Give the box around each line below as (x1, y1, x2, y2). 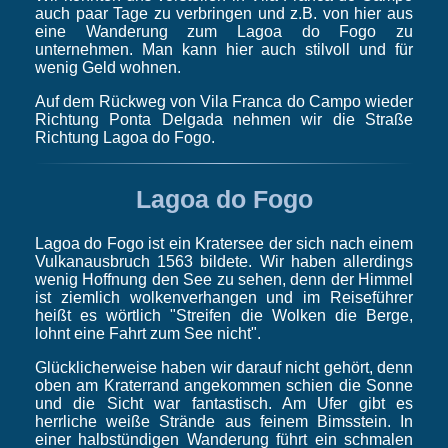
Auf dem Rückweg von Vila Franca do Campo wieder (35, 93, 413, 111)
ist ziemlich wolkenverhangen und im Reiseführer (35, 288, 413, 306)
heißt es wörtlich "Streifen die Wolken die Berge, (35, 306, 413, 324)
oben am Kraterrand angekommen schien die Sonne (35, 376, 413, 394)
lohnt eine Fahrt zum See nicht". (35, 324, 261, 342)
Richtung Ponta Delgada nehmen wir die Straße (35, 111, 413, 129)
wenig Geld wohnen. (35, 59, 181, 77)
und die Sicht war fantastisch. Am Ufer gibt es (35, 394, 413, 412)
